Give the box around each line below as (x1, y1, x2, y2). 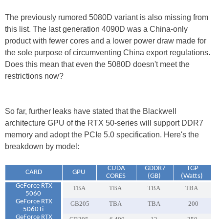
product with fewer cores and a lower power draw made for (5, 36, 206, 45)
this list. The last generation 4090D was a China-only (5, 24, 188, 33)
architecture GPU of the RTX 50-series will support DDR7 (5, 118, 203, 127)
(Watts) (181, 172, 204, 180)
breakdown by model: (5, 142, 79, 151)
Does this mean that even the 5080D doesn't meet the (5, 60, 190, 68)
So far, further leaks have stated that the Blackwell (5, 107, 176, 115)
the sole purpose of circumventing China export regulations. (5, 48, 210, 57)
